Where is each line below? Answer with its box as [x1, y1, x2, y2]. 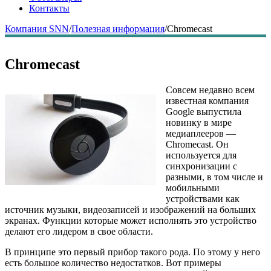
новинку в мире [166, 117, 232, 128]
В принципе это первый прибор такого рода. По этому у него [5, 246, 260, 257]
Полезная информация [71, 24, 165, 34]
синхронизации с [166, 160, 237, 171]
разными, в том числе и [166, 171, 263, 182]
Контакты [29, 3, 70, 13]
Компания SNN [5, 24, 69, 34]
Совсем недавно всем [166, 84, 255, 95]
